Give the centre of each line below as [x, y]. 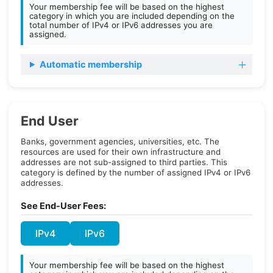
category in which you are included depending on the [132, 16]
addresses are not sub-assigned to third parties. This [124, 162]
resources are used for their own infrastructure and [121, 152]
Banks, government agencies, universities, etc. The [120, 141]
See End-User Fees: [63, 206]
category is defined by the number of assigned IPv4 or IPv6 [136, 172]
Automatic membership [90, 65]
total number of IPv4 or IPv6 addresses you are [121, 25]
